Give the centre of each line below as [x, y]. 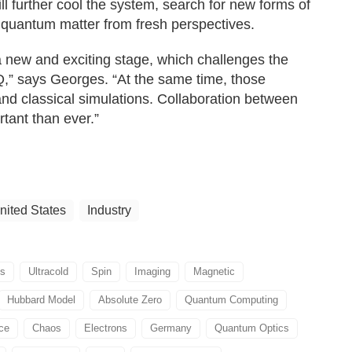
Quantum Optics [252, 328]
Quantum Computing [231, 300]
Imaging [152, 271]
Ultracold [48, 271]
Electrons [106, 328]
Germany [171, 328]
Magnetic [214, 271]
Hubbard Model [41, 300]
